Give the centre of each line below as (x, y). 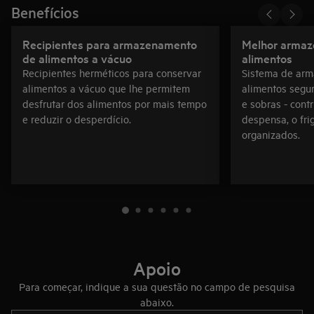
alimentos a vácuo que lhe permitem (106, 88)
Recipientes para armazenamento (110, 43)
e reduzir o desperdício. (77, 118)
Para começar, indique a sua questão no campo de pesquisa (157, 286)
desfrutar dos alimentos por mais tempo (115, 103)
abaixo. (157, 301)
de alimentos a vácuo (77, 57)
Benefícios (45, 12)
